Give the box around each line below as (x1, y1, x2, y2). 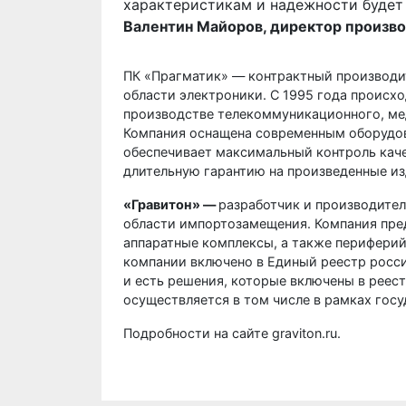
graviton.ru (272, 325, 337, 341)
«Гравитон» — (123, 197, 218, 212)
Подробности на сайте (123, 325, 268, 341)
